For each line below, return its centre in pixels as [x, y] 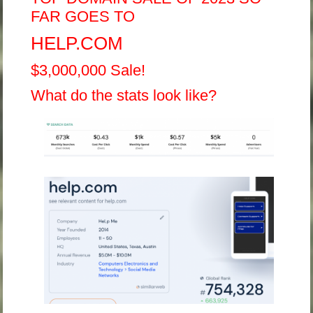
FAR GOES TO [83, 17]
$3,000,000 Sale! [88, 71]
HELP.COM [77, 44]
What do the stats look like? [124, 96]
